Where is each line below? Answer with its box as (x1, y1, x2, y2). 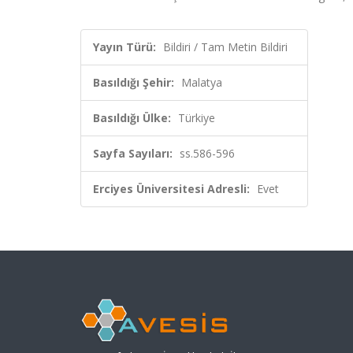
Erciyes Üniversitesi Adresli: (93, 181, 250, 196)
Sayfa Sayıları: (93, 146, 173, 161)
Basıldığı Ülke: (93, 110, 171, 125)
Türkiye (178, 110, 215, 125)
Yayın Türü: (93, 39, 156, 54)
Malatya (181, 75, 222, 90)
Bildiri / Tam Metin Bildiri (163, 39, 288, 54)
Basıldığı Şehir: (93, 75, 174, 90)
